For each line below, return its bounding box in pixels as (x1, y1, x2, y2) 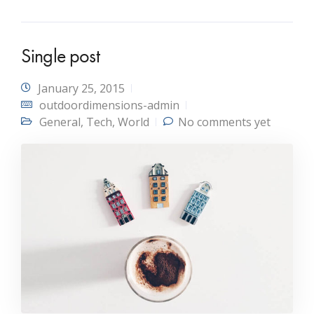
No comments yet (178, 114, 271, 130)
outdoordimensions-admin (39, 97, 179, 113)
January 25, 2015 (38, 80, 125, 96)
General (39, 114, 81, 130)
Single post (21, 43, 100, 68)
